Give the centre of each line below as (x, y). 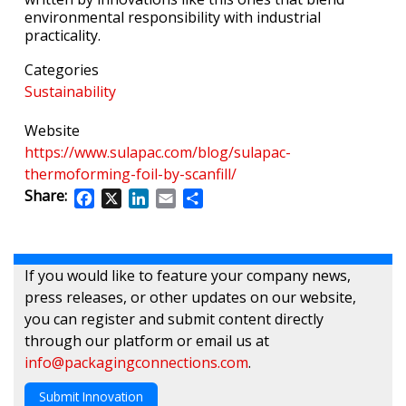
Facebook (127, 196)
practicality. (63, 35)
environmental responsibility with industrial (173, 17)
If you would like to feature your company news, (188, 275)
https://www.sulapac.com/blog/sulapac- (158, 153)
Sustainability (70, 91)
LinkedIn (178, 196)
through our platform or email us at (147, 340)
